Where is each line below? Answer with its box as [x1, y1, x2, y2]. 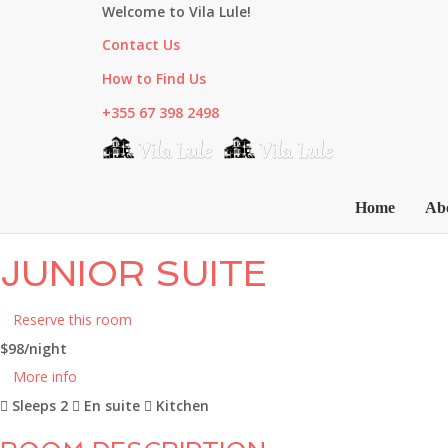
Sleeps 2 [12, 396, 68, 415]
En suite [84, 396, 140, 415]
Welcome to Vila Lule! [102, 2, 251, 21]
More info [13, 367, 77, 386]
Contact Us [102, 35, 180, 54]
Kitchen [156, 396, 209, 415]
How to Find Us [102, 69, 206, 88]
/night [24, 339, 67, 358]
